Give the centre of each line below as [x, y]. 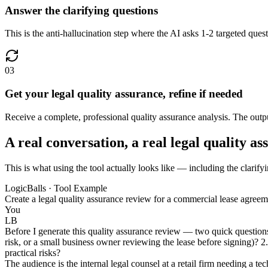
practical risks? [33, 252]
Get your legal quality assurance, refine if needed [124, 94]
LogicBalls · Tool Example [56, 188]
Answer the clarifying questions [81, 10]
